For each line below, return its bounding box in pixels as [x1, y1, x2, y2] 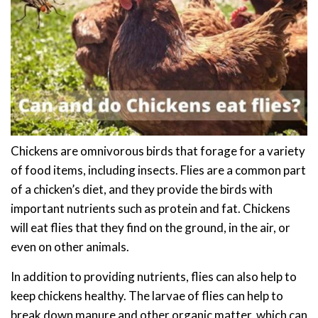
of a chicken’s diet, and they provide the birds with [11, 182, 273, 197]
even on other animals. [11, 239, 129, 255]
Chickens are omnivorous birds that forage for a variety [11, 143, 305, 159]
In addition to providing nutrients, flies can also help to [11, 269, 297, 285]
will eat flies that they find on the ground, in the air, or [11, 220, 290, 236]
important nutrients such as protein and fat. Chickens [11, 201, 290, 216]
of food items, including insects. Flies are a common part [11, 163, 306, 178]
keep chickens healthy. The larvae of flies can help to [11, 288, 283, 304]
